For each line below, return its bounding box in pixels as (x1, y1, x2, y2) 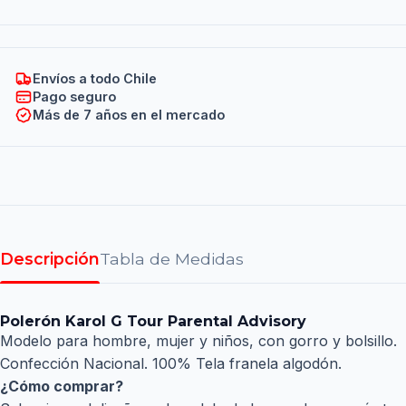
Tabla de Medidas (100, 248, 244, 268)
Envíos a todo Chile (33, 71, 157, 87)
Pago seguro (33, 89, 116, 105)
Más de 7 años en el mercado (33, 107, 225, 123)
